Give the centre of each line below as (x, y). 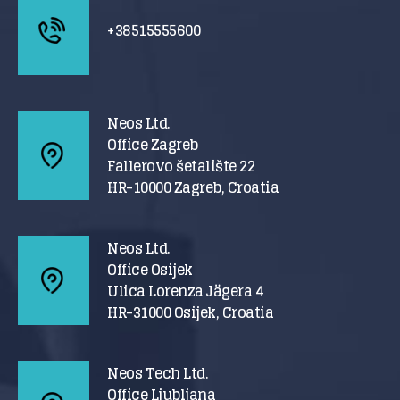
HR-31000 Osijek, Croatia (191, 312)
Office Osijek (150, 270)
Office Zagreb (153, 145)
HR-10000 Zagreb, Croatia (193, 187)
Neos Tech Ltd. (158, 373)
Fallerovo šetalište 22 (181, 166)
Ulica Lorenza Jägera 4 (186, 291)
